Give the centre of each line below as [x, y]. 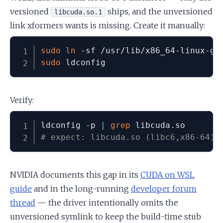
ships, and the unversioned [159, 11]
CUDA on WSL [167, 174]
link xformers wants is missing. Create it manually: [108, 25]
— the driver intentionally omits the [107, 202]
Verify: [22, 100]
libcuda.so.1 [78, 12]
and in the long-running [81, 188]
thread [23, 202]
